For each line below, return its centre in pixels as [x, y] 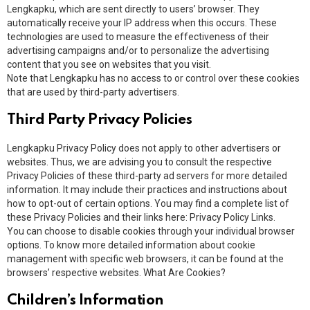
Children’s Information [85, 301]
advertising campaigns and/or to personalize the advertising [138, 51]
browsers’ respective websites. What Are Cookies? [116, 273]
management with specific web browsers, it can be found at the [145, 259]
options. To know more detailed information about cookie [131, 245]
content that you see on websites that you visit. [109, 65]
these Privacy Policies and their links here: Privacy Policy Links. [141, 218]
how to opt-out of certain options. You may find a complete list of [148, 204]
